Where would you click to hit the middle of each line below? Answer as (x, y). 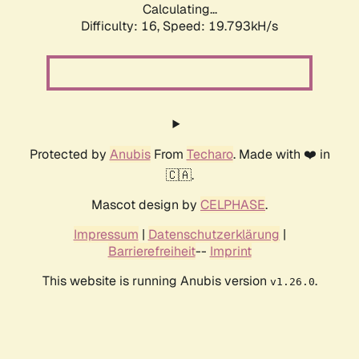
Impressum (106, 235)
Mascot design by (146, 205)
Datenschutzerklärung (214, 235)
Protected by (69, 155)
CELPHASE (233, 205)
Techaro (210, 155)
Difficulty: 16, (122, 26)
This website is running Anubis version (156, 281)
